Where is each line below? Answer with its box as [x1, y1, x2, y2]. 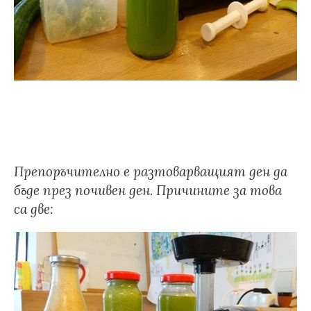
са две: [14, 201, 53, 217]
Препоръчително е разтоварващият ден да [14, 163, 287, 180]
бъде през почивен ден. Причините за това [14, 182, 282, 199]
